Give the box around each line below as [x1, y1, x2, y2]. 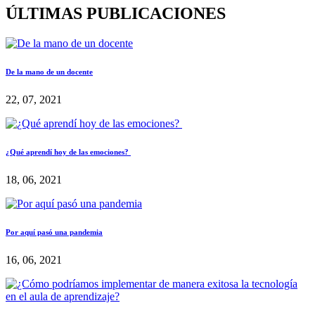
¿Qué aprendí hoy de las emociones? [6, 148, 131, 157]
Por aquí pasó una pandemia [6, 228, 103, 237]
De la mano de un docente [6, 67, 93, 77]
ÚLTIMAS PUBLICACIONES [6, 4, 226, 23]
